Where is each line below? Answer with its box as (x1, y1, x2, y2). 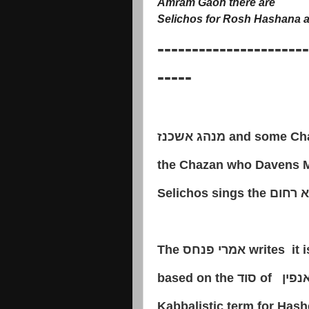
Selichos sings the (157, 186, 270, 200)
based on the (157, 270, 237, 285)
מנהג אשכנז (157, 129, 226, 143)
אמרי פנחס (183, 242, 246, 257)
